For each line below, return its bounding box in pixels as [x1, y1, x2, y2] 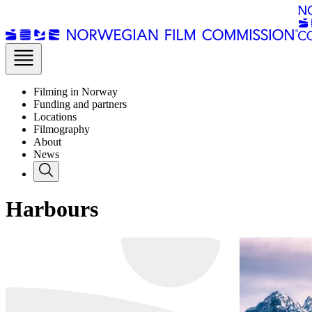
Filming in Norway [33, 86, 118, 97]
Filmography [33, 123, 90, 135]
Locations [33, 111, 77, 123]
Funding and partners [33, 98, 127, 110]
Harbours [6, 196, 98, 222]
